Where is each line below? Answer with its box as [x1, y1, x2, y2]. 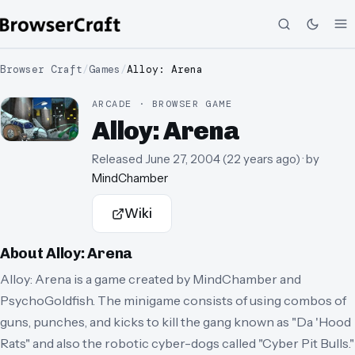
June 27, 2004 [145, 151, 220, 167]
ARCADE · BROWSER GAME [92, 97, 233, 110]
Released [92, 151, 143, 167]
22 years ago [227, 151, 296, 167]
